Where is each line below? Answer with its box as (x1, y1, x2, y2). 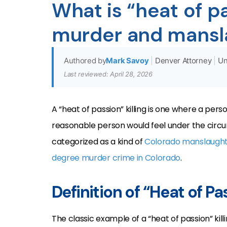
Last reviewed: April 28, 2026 (64, 70, 153, 78)
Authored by (64, 56, 106, 65)
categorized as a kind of (52, 136, 144, 147)
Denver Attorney (155, 56, 212, 65)
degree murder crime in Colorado (52, 152, 181, 164)
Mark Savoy (106, 56, 149, 65)
